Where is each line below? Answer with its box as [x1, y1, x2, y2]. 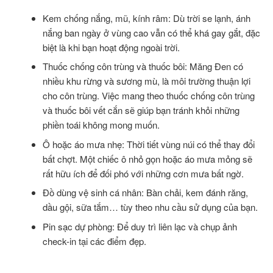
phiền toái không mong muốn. [42, 118, 160, 132]
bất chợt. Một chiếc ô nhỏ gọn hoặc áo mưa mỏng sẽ [42, 152, 252, 165]
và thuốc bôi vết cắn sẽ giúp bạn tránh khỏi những [42, 104, 239, 117]
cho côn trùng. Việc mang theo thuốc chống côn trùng [42, 89, 255, 102]
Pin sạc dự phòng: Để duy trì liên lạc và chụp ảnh [42, 219, 237, 233]
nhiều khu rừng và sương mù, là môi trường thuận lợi [42, 74, 250, 88]
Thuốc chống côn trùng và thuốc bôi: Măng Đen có [42, 60, 243, 73]
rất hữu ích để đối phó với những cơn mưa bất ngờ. [42, 166, 244, 180]
